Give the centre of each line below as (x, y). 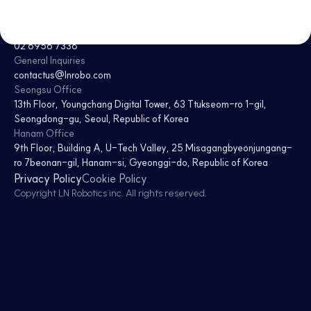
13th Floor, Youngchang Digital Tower (91, 104)
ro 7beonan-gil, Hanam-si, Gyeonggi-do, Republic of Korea (141, 162)
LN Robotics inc (90, 193)
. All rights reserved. (164, 193)
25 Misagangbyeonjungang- (232, 148)
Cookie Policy (115, 178)
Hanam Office (44, 133)
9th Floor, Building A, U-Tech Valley (90, 148)
